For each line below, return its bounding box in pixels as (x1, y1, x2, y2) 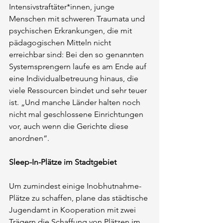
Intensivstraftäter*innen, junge (9, 1, 116, 11)
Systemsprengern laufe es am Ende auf (9, 61, 148, 71)
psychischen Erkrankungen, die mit (9, 25, 134, 35)
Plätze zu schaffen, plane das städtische (9, 193, 150, 203)
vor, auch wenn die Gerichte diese (9, 121, 130, 131)
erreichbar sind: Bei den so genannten (9, 49, 146, 59)
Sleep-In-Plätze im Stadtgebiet (9, 157, 116, 167)
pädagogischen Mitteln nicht (9, 37, 113, 47)
